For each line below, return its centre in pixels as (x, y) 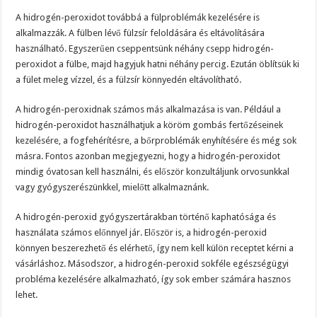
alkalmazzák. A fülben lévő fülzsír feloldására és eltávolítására (140, 33)
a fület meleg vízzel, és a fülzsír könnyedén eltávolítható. (129, 80)
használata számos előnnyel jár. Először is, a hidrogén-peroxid (142, 233)
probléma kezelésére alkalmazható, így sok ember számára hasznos (154, 279)
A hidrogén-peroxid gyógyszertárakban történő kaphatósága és (146, 217)
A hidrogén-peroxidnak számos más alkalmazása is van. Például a (149, 110)
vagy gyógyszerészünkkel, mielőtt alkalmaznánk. (113, 188)
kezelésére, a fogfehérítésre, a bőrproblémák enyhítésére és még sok (156, 141)
